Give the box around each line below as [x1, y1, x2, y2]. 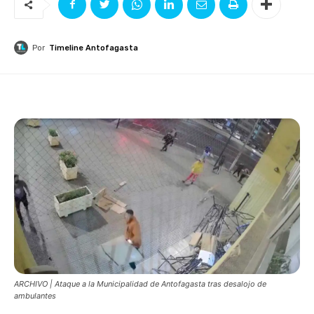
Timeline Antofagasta [49, 43, 138, 53]
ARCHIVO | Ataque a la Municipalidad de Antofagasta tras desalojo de [14, 278, 266, 289]
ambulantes [14, 290, 56, 301]
